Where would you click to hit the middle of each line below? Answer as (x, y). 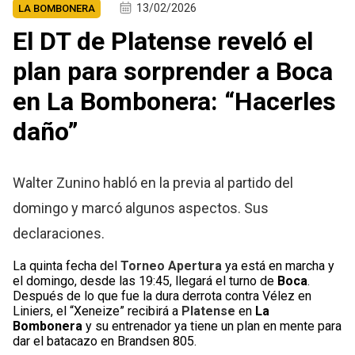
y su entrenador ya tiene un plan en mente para (212, 326)
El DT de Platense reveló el (163, 42)
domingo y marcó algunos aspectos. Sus (141, 208)
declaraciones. (59, 234)
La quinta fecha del (67, 266)
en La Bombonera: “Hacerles (175, 102)
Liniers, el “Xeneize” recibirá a (97, 311)
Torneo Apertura (172, 266)
